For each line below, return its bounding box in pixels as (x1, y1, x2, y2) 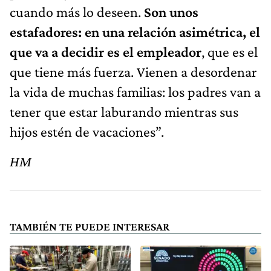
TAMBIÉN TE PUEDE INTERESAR (10, 220, 169, 233)
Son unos (144, 3, 198, 20)
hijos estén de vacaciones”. (10, 123, 164, 140)
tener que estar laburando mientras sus (10, 103, 238, 120)
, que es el (201, 43, 258, 60)
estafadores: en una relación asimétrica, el (10, 23, 260, 40)
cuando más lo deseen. (10, 3, 144, 20)
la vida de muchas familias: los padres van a (10, 83, 261, 100)
